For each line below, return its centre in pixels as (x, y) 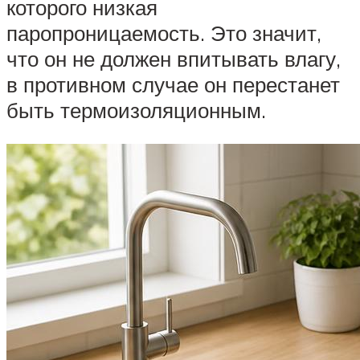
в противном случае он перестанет (173, 85)
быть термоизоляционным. (136, 110)
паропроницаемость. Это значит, (164, 33)
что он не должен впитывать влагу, (174, 59)
